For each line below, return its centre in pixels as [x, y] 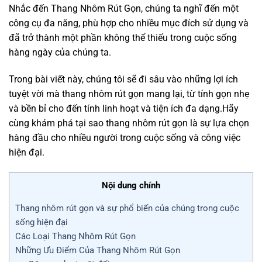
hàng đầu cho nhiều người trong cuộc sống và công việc [125, 138]
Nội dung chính [131, 186]
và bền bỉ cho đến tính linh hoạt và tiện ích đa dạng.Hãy [124, 109]
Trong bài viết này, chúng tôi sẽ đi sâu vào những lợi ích [123, 80]
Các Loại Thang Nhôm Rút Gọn [75, 237]
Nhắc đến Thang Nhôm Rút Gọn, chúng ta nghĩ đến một [124, 9]
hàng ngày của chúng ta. [60, 53]
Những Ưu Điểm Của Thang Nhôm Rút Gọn [98, 251]
